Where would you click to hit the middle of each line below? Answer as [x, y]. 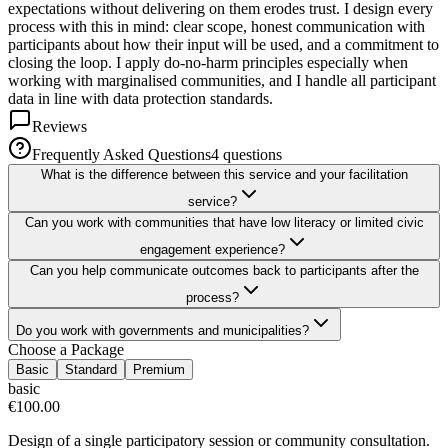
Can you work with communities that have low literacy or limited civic [224, 223]
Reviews [59, 127]
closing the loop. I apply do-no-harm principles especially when [208, 63]
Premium [159, 370]
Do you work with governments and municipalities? [162, 331]
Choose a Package [66, 350]
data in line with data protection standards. [140, 99]
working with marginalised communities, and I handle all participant [222, 81]
